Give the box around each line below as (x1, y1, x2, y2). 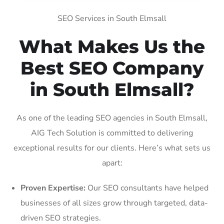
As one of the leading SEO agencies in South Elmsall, (16, 112, 207, 123)
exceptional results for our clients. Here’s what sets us (13, 142, 210, 153)
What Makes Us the (19, 35, 205, 57)
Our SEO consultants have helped (85, 182, 208, 193)
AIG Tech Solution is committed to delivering (31, 127, 193, 138)
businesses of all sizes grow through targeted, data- (20, 197, 208, 208)
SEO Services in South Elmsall (57, 12, 166, 24)
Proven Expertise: (20, 182, 85, 193)
